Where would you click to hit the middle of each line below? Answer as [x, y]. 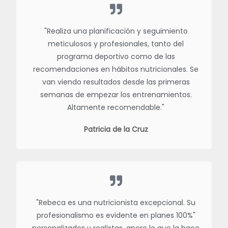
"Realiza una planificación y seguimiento [116, 31]
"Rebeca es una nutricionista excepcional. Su [116, 203]
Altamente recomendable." [116, 108]
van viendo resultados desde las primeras [116, 82]
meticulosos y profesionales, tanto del [116, 44]
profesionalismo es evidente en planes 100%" [116, 216]
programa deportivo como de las [116, 57]
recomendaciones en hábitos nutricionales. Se [116, 69]
